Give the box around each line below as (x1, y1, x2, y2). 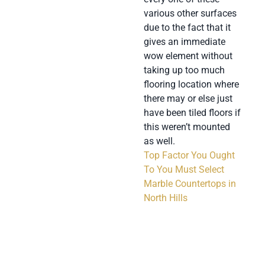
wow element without (143, 50, 232, 62)
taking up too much (143, 64, 225, 76)
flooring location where (143, 78, 239, 90)
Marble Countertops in (143, 177, 236, 189)
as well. (143, 135, 175, 147)
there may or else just (143, 92, 232, 104)
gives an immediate (143, 35, 225, 47)
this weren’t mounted (143, 121, 230, 132)
